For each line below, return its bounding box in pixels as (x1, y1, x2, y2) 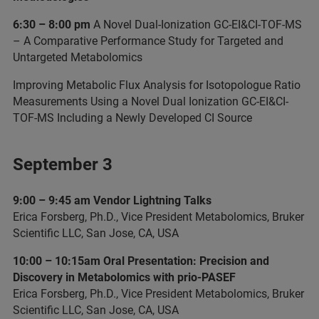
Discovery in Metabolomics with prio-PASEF (13, 271, 236, 284)
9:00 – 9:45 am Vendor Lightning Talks (13, 194, 211, 207)
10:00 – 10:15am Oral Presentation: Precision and (13, 254, 269, 268)
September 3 (13, 155, 113, 174)
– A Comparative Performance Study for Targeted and (13, 34, 283, 48)
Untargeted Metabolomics (13, 51, 142, 64)
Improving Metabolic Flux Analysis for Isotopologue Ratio (13, 78, 300, 92)
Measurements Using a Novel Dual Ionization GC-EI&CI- (13, 95, 288, 108)
